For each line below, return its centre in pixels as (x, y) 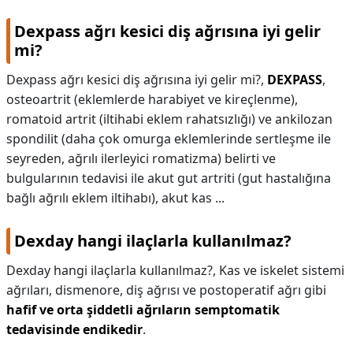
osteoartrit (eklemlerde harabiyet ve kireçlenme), (152, 99)
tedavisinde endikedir (74, 329)
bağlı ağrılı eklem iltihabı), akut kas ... (115, 198)
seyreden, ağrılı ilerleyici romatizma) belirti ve (141, 158)
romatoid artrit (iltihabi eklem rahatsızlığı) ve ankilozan (169, 119)
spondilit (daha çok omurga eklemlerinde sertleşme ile (169, 139)
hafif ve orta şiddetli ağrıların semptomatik (143, 310)
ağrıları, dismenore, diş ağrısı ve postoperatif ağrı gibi (166, 290)
